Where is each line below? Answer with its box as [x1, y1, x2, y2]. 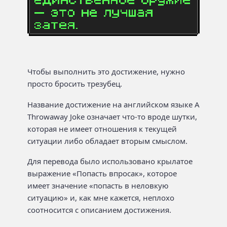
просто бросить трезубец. [27, 79, 122, 89]
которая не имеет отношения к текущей [27, 123, 177, 134]
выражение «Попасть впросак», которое [27, 168, 177, 178]
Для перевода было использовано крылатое [27, 156, 193, 166]
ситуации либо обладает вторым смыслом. [27, 135, 187, 146]
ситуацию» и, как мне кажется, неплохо [27, 193, 174, 203]
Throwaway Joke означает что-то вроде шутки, [27, 111, 197, 122]
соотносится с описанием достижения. [27, 205, 171, 215]
